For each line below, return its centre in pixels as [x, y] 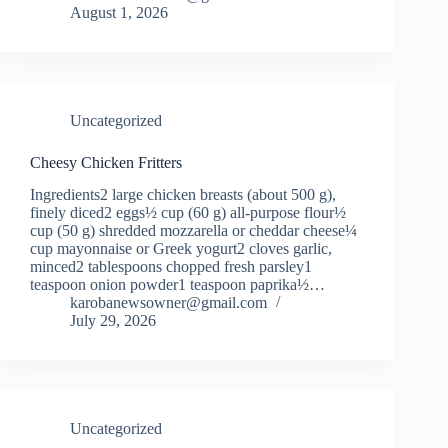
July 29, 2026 [113, 321]
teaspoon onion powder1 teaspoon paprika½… [177, 285]
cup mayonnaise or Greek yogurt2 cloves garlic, [181, 249]
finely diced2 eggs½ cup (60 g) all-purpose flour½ [188, 213]
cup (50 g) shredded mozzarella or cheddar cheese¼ [193, 231]
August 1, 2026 [119, 12]
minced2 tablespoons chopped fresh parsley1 [171, 267]
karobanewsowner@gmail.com [168, 303]
